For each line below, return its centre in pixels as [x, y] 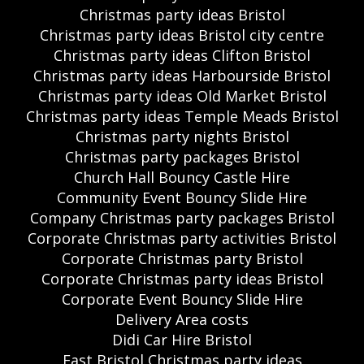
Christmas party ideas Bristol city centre [182, 35]
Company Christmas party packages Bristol [182, 217]
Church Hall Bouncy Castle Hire [182, 177]
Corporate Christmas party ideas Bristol [182, 278]
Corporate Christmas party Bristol [182, 258]
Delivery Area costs [182, 319]
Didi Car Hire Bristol [182, 339]
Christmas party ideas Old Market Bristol [182, 95]
